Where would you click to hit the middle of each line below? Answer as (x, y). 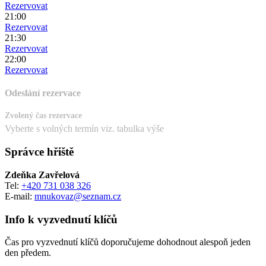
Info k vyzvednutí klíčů (61, 219)
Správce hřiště (39, 152)
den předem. (28, 253)
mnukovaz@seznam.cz (78, 196)
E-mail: (20, 196)
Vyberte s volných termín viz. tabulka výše (84, 129)
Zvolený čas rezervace (43, 116)
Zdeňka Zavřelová (42, 175)
